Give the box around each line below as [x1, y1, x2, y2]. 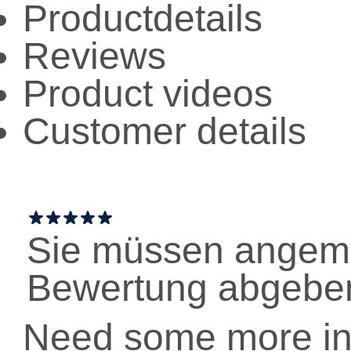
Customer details [23, 110, 307, 152]
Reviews [23, 34, 167, 77]
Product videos [23, 72, 273, 114]
